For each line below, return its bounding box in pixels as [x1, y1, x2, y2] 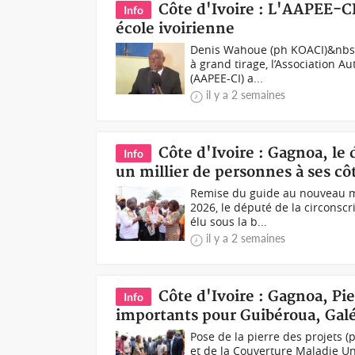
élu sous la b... [190, 214, 268, 229]
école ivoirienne [116, 20, 235, 38]
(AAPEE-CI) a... [190, 71, 264, 86]
